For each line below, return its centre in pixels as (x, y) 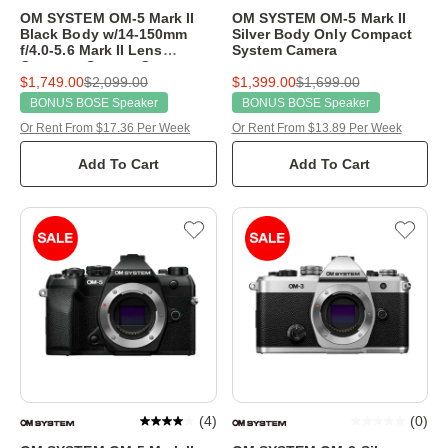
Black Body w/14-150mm (104, 33)
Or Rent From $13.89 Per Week (316, 127)
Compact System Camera (106, 65)
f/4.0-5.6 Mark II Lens (91, 49)
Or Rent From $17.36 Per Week (105, 127)
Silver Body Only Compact (322, 33)
